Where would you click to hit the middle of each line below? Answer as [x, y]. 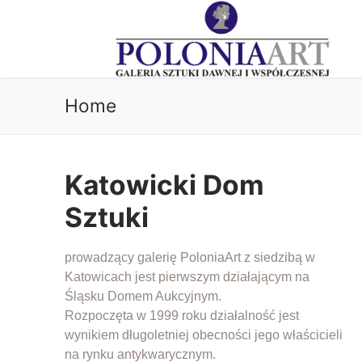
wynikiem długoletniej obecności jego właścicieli [204, 335]
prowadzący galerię [122, 257]
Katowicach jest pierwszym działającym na [187, 276]
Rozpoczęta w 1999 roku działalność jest [182, 315]
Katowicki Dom [164, 184]
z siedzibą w [278, 257]
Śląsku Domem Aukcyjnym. [143, 296]
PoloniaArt [210, 257]
